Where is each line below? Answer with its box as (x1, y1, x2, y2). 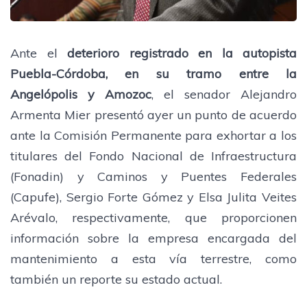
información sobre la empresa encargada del (10, 230, 297, 246)
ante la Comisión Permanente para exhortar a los (10, 127, 297, 143)
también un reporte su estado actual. (10, 271, 222, 287)
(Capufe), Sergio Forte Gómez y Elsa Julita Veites (10, 188, 297, 205)
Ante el (10, 45, 67, 61)
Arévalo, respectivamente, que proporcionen (10, 209, 297, 225)
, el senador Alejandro (151, 86, 297, 102)
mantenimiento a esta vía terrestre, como (10, 250, 297, 267)
